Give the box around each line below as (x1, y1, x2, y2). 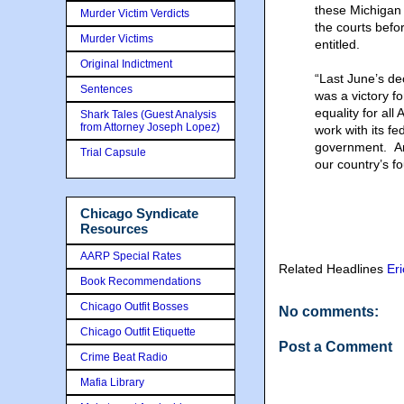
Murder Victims (80, 32, 153, 45)
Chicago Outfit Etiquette (80, 325, 196, 338)
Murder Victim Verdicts (80, 7, 189, 20)
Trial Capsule (80, 146, 146, 159)
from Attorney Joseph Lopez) (80, 121, 220, 133)
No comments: (279, 304, 379, 319)
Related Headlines (279, 262, 387, 276)
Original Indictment (80, 58, 172, 70)
